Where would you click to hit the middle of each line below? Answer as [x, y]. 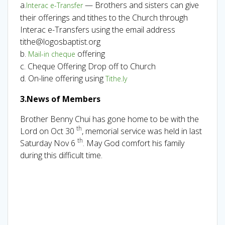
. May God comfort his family [133, 143]
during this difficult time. [61, 155]
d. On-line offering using [63, 78]
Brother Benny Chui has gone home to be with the [109, 119]
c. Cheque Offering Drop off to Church [88, 66]
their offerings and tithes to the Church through [104, 17]
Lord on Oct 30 [47, 131]
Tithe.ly [116, 78]
